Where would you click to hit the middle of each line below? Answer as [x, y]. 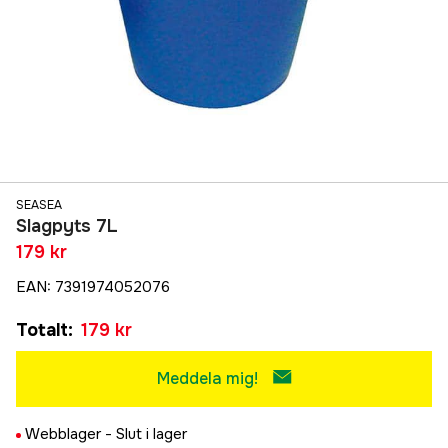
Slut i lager [151, 434]
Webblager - [70, 434]
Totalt [42, 330]
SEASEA [39, 205]
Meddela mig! [207, 379]
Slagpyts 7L [67, 226]
